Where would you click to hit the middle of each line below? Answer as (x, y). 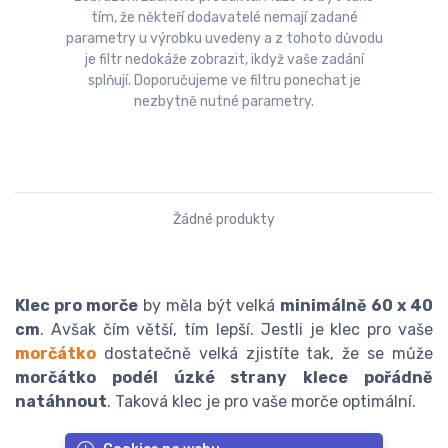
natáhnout (61, 402)
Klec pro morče (76, 306)
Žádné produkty (224, 220)
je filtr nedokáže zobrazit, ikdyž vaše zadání (224, 60)
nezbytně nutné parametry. (224, 102)
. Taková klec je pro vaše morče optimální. (261, 402)
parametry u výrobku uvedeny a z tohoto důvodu (224, 39)
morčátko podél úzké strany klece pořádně (224, 378)
